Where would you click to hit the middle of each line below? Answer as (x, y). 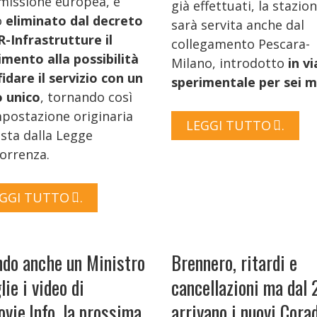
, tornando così (86, 97)
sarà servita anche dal (238, 24)
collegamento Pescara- (241, 44)
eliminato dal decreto (74, 20)
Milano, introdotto (230, 63)
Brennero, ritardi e (234, 262)
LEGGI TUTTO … (235, 125)
